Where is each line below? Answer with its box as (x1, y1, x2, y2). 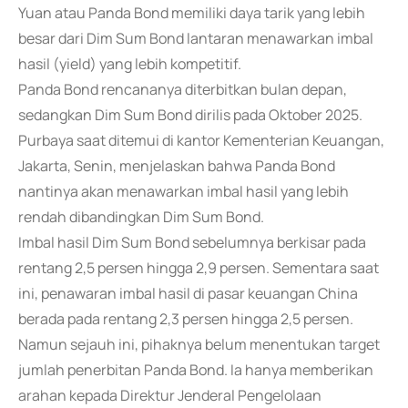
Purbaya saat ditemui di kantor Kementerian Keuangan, (18, 130, 384, 150)
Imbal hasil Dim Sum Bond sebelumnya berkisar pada (18, 232, 366, 252)
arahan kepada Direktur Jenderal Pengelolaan (18, 385, 321, 405)
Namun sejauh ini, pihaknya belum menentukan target (18, 334, 380, 354)
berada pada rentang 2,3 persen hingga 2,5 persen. (18, 309, 353, 329)
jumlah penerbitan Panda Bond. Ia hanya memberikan (18, 360, 373, 380)
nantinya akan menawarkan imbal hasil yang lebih (18, 181, 349, 201)
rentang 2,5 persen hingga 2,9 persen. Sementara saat (18, 258, 379, 278)
